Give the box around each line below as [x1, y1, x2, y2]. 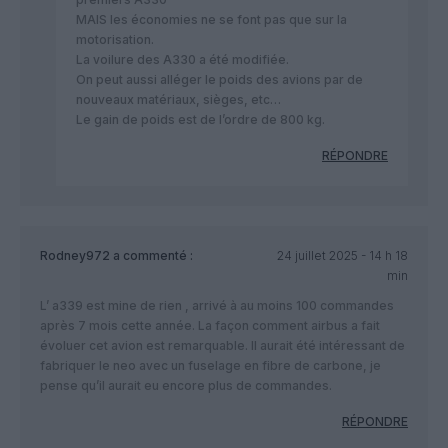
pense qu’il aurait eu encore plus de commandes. [40, 378, 332, 394]
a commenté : [110, 248, 193, 264]
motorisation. [76, 32, 154, 48]
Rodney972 [40, 248, 110, 264]
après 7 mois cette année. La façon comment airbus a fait [40, 318, 380, 334]
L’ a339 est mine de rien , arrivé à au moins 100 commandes [40, 298, 394, 314]
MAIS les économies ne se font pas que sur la [76, 12, 347, 28]
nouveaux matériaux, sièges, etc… [76, 92, 281, 108]
